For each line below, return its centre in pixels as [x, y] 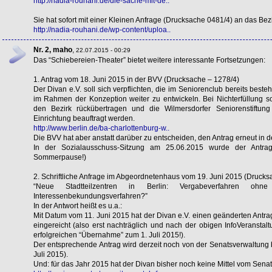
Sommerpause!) [59, 157]
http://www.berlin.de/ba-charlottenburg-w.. [101, 128]
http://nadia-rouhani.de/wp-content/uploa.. [102, 29]
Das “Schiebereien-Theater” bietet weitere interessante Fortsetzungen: [149, 60]
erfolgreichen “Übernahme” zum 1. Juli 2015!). [109, 235]
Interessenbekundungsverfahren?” [90, 196]
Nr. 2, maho [53, 49]
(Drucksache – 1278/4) [200, 79]
